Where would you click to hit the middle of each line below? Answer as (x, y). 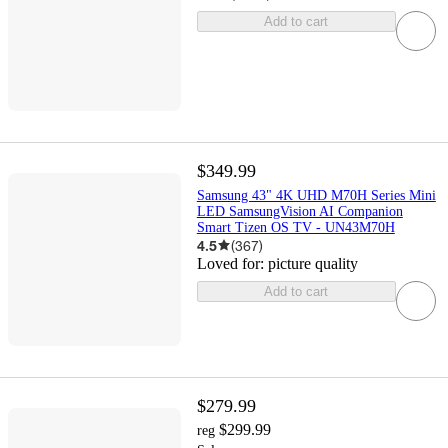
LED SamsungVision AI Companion (299, 211)
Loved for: (232, 263)
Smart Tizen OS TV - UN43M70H (295, 227)
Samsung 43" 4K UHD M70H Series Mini (316, 195)
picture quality (312, 263)
